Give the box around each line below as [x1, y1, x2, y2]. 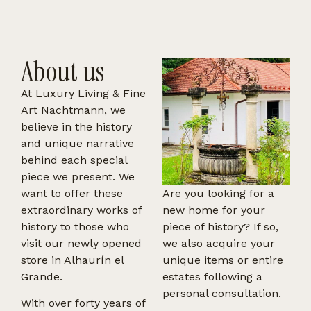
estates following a [162, 270, 262, 283]
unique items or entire [162, 253, 283, 267]
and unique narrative [21, 137, 134, 150]
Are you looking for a [162, 187, 274, 200]
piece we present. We [21, 170, 135, 183]
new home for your [162, 203, 265, 217]
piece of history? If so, [162, 220, 278, 233]
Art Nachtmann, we [21, 103, 126, 117]
